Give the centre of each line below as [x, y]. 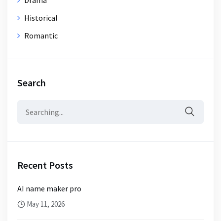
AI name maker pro [50, 188]
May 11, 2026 [45, 204]
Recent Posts [45, 165]
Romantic [41, 35]
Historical [41, 18]
